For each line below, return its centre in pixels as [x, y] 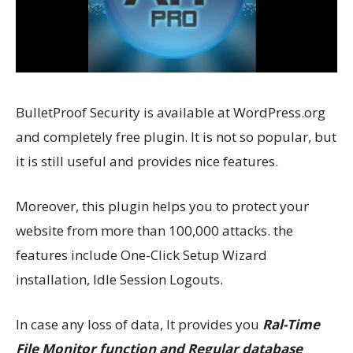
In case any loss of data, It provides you [139, 325]
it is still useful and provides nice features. [147, 162]
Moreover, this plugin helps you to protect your [162, 206]
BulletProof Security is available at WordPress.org [171, 113]
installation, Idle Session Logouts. [119, 280]
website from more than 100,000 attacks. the [154, 231]
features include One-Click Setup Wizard [141, 255]
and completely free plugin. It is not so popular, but [176, 137]
